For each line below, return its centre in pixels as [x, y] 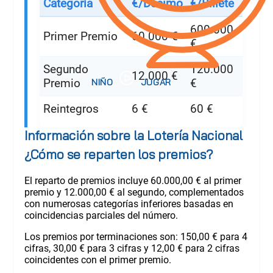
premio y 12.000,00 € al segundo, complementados [134, 192]
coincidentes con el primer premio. [97, 260]
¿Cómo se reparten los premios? [119, 154]
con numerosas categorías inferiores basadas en [129, 204]
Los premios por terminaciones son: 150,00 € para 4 [136, 236]
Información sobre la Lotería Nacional [133, 135]
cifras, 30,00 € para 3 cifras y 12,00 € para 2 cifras [132, 248]
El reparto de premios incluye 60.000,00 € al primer [133, 180]
